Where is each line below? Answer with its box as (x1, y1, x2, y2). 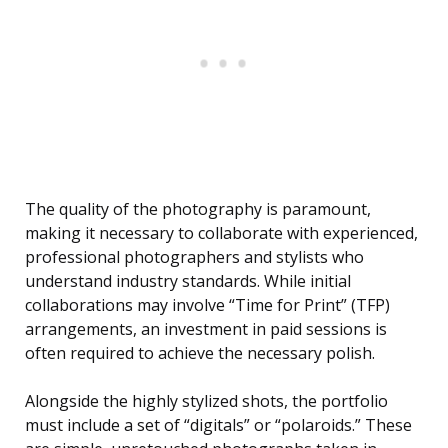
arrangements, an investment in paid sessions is (25, 318, 387, 341)
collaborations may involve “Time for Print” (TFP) (25, 294, 390, 317)
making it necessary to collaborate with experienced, (25, 222, 418, 245)
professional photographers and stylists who (25, 246, 364, 269)
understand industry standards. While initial (25, 270, 351, 293)
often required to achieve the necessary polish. (25, 342, 375, 365)
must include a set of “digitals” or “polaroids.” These (25, 414, 412, 437)
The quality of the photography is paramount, (25, 198, 371, 221)
